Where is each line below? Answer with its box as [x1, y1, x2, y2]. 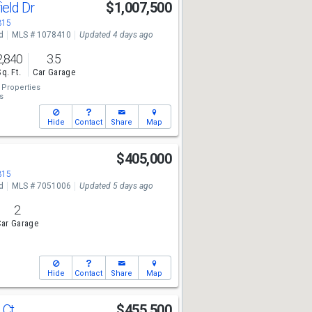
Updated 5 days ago [79, 181, 153, 191]
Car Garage [32, 67, 75, 78]
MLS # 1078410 [11, 30, 71, 40]
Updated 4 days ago [79, 30, 153, 40]
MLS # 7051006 [11, 181, 71, 191]
